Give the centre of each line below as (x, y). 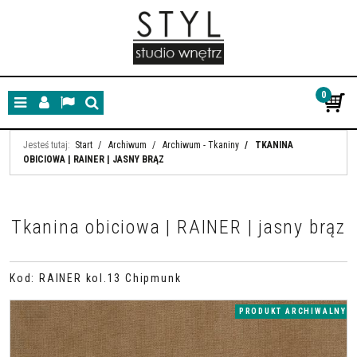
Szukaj (106, 110)
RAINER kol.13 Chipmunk (110, 278)
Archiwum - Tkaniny (201, 145)
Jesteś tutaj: (47, 145)
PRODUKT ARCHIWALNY (292, 311)
